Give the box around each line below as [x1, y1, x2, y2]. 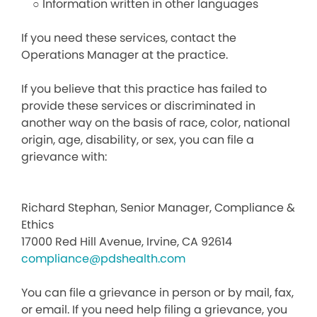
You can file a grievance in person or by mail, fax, [21, 284, 294, 301]
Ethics [21, 217, 54, 233]
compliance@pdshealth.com [21, 250, 185, 267]
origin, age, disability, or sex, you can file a [21, 132, 254, 148]
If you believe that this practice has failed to [21, 81, 267, 97]
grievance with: [21, 149, 107, 165]
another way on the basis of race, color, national [21, 115, 290, 131]
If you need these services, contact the [21, 30, 236, 46]
